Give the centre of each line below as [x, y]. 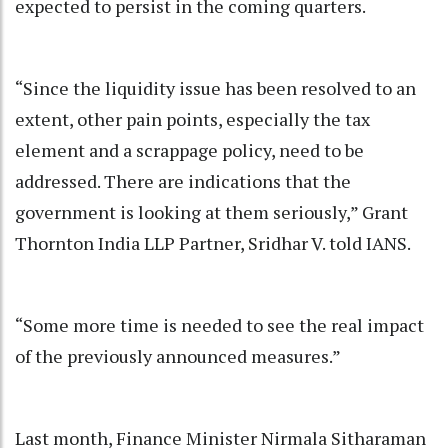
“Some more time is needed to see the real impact [219, 325]
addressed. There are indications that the [183, 181]
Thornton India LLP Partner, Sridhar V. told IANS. [213, 243]
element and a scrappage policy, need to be [189, 150]
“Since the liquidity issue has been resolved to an [215, 88]
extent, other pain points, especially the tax [192, 119]
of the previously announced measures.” [178, 356]
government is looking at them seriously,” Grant [211, 212]
